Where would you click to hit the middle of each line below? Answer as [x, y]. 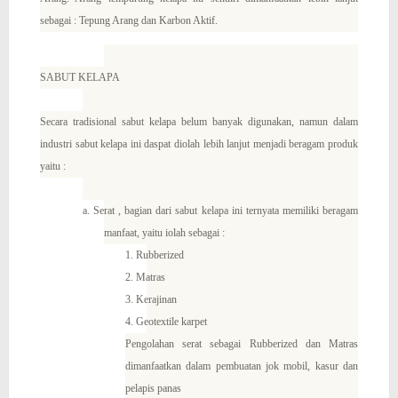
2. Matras [145, 277]
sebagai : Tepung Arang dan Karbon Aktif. [128, 21]
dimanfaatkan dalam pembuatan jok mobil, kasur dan [241, 366]
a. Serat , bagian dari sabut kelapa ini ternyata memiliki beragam [220, 210]
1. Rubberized [154, 255]
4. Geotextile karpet [166, 321]
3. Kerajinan [151, 299]
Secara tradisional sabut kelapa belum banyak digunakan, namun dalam [199, 121]
